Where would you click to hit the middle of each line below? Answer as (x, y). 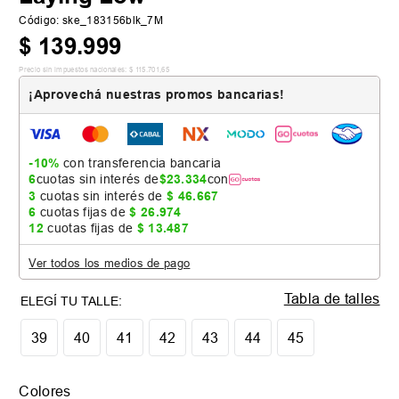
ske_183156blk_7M (113, 20)
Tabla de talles (332, 298)
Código (38, 20)
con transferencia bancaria (140, 163)
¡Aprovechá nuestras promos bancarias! (157, 95)
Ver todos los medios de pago (110, 263)
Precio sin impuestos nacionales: (73, 70)
